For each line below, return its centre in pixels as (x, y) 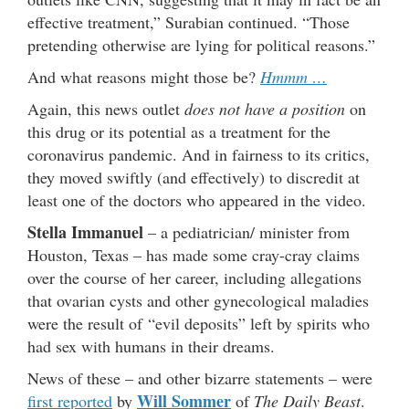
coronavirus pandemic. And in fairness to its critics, (199, 155)
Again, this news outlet (106, 109)
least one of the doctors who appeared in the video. (197, 200)
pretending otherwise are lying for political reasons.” (201, 45)
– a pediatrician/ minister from (246, 232)
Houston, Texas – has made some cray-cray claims (194, 255)
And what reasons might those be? (144, 77)
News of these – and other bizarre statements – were (200, 378)
